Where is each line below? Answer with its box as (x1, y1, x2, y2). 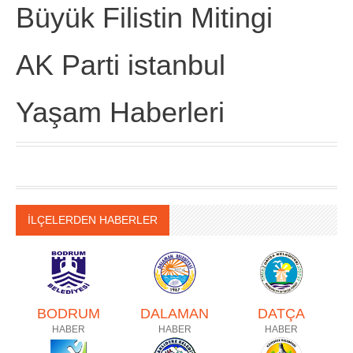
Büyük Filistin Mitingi (16, 2, 273, 34)
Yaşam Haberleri (16, 96, 225, 128)
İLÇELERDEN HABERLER (28, 214, 158, 226)
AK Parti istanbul (16, 49, 225, 81)
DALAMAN (140, 306, 210, 321)
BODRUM (37, 306, 101, 321)
